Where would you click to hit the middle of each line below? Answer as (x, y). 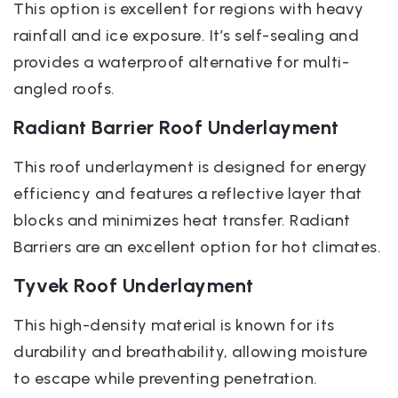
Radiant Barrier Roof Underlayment (176, 127)
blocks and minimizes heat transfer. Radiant (182, 220)
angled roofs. (64, 89)
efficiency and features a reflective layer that (188, 194)
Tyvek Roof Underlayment (134, 286)
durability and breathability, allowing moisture (191, 352)
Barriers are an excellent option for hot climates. (197, 247)
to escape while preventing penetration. (166, 378)
